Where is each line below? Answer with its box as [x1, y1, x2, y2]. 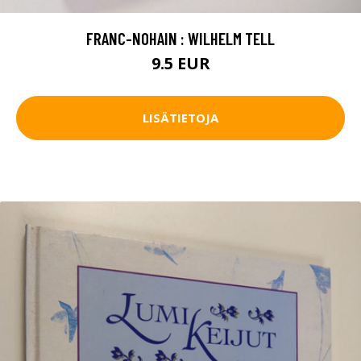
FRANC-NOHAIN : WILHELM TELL [86, 27, 275, 48]
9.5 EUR [151, 52, 210, 74]
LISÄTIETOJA [143, 110, 218, 127]
